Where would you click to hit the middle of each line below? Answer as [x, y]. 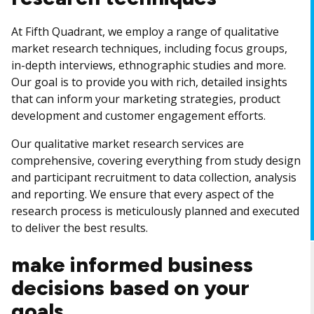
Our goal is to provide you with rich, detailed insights [149, 82]
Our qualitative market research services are [128, 144]
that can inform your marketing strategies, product [146, 99]
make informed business [132, 265]
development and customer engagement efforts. [138, 116]
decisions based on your [130, 288]
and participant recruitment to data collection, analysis [154, 177]
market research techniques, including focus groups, [149, 48]
